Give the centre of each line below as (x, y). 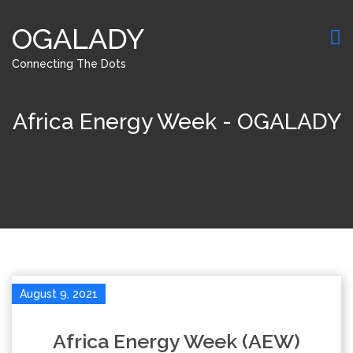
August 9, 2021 (59, 294)
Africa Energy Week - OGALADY (176, 122)
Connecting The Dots (69, 64)
